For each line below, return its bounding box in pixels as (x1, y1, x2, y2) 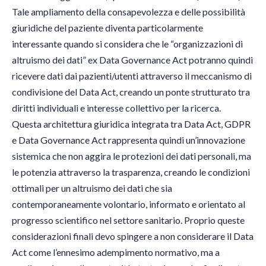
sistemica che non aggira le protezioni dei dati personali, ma (12, 150, 251, 162)
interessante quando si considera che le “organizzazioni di (12, 38, 243, 50)
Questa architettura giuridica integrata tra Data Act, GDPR (12, 118, 251, 130)
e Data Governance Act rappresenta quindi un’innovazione (12, 134, 245, 146)
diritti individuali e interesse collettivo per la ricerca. (12, 102, 221, 114)
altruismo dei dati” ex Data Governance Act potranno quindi (12, 54, 253, 66)
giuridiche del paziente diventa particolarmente (12, 22, 203, 34)
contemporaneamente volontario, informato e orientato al (12, 198, 245, 210)
